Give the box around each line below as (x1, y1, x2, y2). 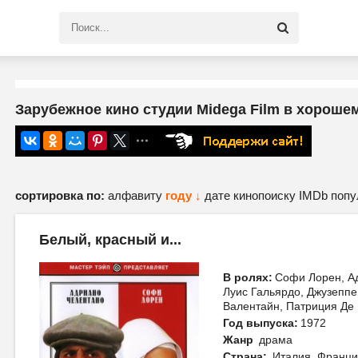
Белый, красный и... (39, 232, 181, 248)
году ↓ (165, 189, 201, 202)
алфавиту (108, 189, 165, 202)
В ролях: (223, 271, 272, 284)
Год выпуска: (223, 316, 298, 329)
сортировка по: (15, 189, 105, 202)
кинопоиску (233, 189, 299, 202)
